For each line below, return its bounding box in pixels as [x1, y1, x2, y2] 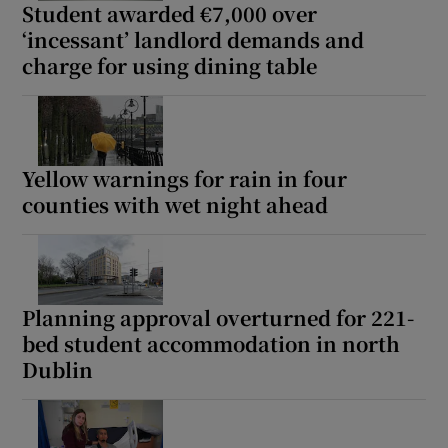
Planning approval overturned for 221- [22, 302, 415, 332]
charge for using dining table [22, 50, 318, 80]
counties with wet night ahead [22, 189, 329, 219]
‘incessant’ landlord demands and [22, 24, 365, 54]
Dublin [22, 354, 94, 384]
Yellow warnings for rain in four [22, 163, 348, 193]
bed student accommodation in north [22, 328, 401, 358]
